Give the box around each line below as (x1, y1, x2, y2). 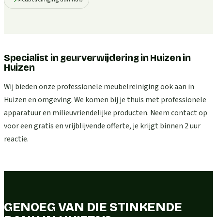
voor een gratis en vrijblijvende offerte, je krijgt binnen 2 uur (4, 120, 201, 131)
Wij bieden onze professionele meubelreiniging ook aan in (4, 81, 194, 92)
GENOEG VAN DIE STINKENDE (4, 199, 182, 215)
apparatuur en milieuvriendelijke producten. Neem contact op (4, 107, 207, 118)
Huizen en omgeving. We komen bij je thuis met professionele (4, 94, 206, 105)
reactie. (4, 133, 29, 144)
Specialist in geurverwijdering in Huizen (4, 52, 181, 63)
